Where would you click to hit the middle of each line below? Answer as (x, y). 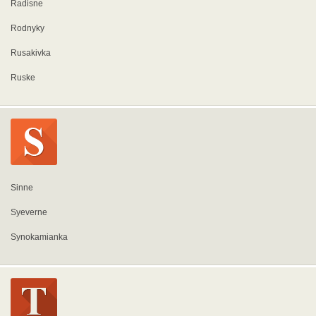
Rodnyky (28, 28)
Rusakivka (31, 53)
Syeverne (29, 212)
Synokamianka (39, 237)
